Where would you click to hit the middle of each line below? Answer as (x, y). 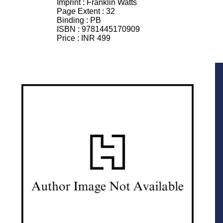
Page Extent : (81, 11)
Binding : (73, 20)
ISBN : (69, 29)
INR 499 (96, 38)
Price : (69, 38)
